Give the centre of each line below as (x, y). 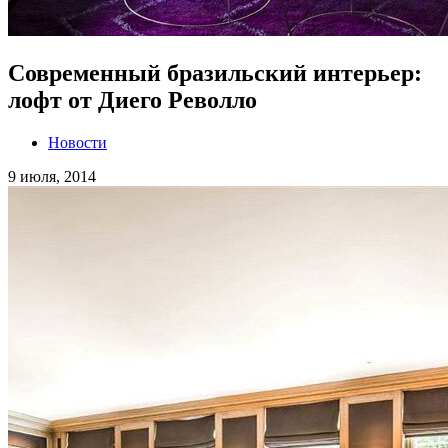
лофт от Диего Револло (132, 100)
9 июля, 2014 (52, 177)
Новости (77, 143)
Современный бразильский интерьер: (215, 73)
